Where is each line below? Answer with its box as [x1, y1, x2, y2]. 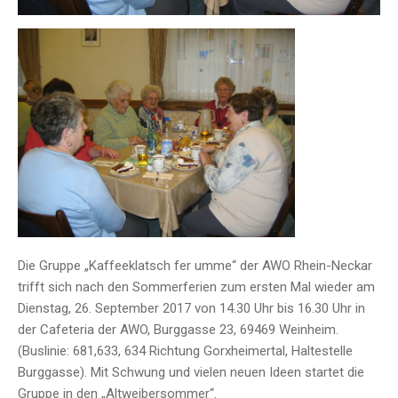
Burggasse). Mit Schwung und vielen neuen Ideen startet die [18, 363, 364, 380]
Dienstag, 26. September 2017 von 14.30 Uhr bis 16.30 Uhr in [18, 299, 365, 316]
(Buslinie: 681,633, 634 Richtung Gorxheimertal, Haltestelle [18, 342, 353, 359]
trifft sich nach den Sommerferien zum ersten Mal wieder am [18, 278, 375, 295]
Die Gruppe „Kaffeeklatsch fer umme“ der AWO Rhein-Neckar [18, 257, 372, 274]
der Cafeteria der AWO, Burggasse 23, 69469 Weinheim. [18, 321, 338, 338]
